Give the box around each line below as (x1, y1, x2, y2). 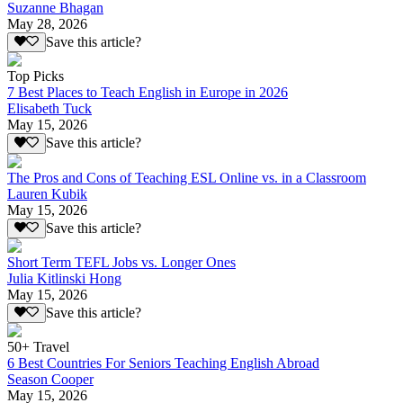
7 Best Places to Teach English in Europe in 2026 (7, 85, 288, 101)
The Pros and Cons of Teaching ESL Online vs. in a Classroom (7, 169, 366, 185)
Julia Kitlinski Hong (7, 270, 121, 286)
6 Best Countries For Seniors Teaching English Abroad (7, 355, 319, 372)
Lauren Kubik (7, 185, 87, 201)
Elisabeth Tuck (7, 101, 92, 117)
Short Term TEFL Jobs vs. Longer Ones (7, 254, 236, 270)
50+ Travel (7, 339, 69, 355)
